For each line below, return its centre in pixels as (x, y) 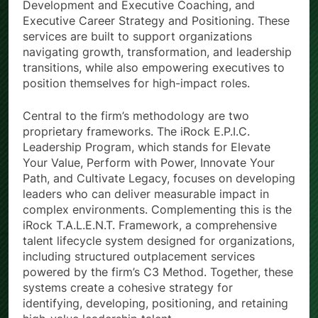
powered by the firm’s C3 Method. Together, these (158, 272)
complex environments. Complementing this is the (157, 210)
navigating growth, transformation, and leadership (157, 52)
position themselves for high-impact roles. (136, 83)
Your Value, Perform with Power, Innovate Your (149, 163)
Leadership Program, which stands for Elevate (147, 147)
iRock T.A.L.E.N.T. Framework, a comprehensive (150, 225)
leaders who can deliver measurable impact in (146, 194)
